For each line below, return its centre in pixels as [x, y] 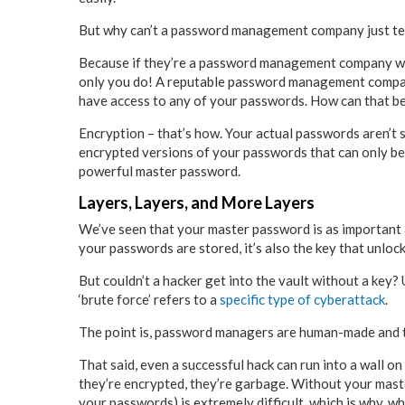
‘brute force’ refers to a [149, 300]
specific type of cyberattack [302, 300]
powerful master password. [160, 171]
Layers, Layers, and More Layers [197, 203]
